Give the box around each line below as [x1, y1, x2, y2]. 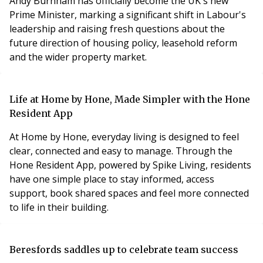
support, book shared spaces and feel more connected [9, 186, 249, 200]
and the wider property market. [9, 50, 147, 63]
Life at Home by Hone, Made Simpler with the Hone [9, 93, 250, 105]
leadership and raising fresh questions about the [9, 22, 225, 35]
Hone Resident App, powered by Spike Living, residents [9, 158, 251, 171]
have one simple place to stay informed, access [9, 172, 214, 186]
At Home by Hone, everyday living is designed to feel [9, 130, 239, 143]
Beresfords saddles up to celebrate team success [9, 243, 238, 255]
